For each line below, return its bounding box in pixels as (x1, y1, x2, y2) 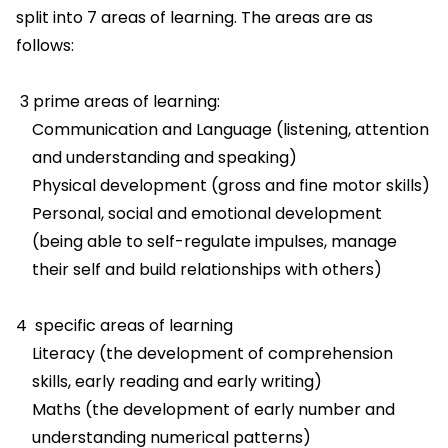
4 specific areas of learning (16, 314, 233, 337)
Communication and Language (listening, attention (32, 118, 429, 141)
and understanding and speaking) (32, 146, 297, 169)
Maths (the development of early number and (32, 398, 395, 421)
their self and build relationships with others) (32, 258, 382, 281)
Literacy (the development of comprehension (32, 342, 393, 365)
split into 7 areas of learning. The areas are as (16, 6, 373, 29)
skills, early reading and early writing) (32, 370, 322, 393)
